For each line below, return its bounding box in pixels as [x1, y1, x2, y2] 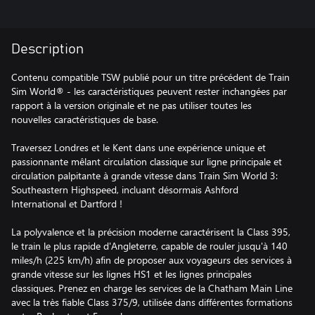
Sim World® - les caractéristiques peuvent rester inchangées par [11, 84, 287, 98]
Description [11, 41, 84, 56]
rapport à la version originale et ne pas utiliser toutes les [11, 98, 252, 112]
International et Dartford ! [11, 196, 122, 210]
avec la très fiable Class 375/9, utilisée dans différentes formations [11, 295, 292, 309]
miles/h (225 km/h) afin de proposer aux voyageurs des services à [11, 252, 292, 266]
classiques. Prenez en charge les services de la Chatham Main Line [11, 281, 292, 295]
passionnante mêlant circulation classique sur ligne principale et [11, 154, 282, 168]
